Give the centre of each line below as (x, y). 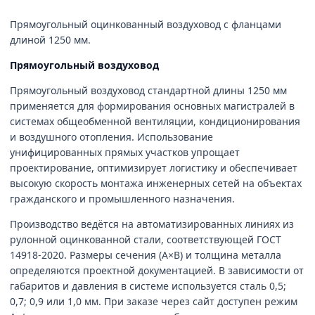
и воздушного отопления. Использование (111, 137)
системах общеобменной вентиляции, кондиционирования (155, 121)
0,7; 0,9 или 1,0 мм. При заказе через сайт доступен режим (154, 301)
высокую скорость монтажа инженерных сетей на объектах (156, 183)
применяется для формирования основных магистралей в (152, 106)
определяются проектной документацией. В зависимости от (157, 270)
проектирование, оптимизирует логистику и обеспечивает (154, 168)
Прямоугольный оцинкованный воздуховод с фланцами (146, 24)
